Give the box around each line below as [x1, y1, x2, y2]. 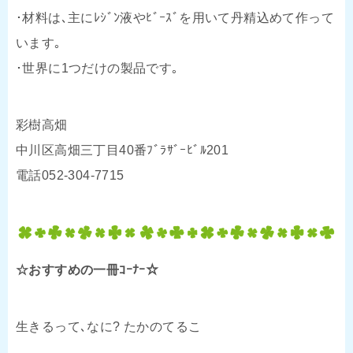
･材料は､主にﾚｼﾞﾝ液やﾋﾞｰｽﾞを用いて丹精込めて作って [16, 10, 334, 24]
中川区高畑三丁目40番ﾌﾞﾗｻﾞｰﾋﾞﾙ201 [16, 143, 229, 157]
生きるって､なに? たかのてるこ [16, 319, 202, 333]
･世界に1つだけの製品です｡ [16, 61, 179, 75]
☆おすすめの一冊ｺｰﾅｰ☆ [16, 262, 159, 277]
